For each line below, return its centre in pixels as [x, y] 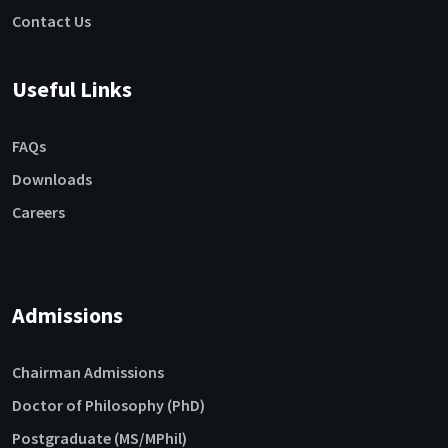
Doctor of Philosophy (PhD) [108, 405]
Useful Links [72, 89]
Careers [38, 212]
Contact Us [51, 21]
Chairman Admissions [88, 372]
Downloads [52, 179]
